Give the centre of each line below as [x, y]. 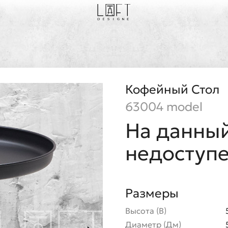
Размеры [152, 193]
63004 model [164, 107]
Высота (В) [146, 211]
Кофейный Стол [172, 90]
